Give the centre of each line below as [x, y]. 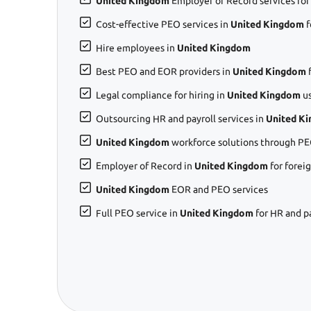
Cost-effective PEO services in [163, 24]
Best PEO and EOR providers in [164, 71]
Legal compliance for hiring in [161, 95]
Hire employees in [136, 48]
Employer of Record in [145, 166]
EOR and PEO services [219, 189]
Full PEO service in [138, 213]
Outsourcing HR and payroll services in [181, 118]
